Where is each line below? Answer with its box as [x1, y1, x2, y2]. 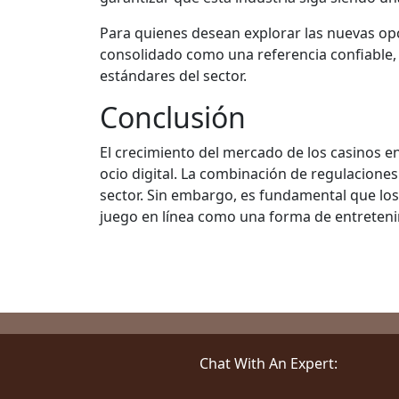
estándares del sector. [100, 65, 247, 85]
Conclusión [100, 97, 246, 136]
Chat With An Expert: [199, 353, 338, 373]
